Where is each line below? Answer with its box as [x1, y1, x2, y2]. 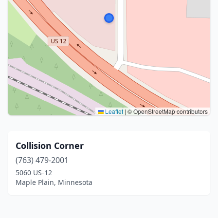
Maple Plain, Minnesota [16, 178, 92, 187]
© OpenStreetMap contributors [126, 107, 208, 115]
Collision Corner [16, 140, 84, 151]
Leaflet [104, 107, 123, 115]
